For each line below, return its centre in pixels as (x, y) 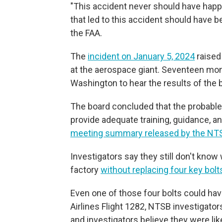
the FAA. (86, 33)
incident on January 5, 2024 (141, 56)
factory (85, 170)
